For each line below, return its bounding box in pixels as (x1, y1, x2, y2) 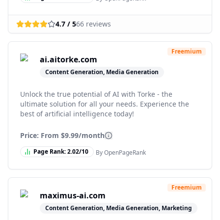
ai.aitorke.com (40, 54, 97, 65)
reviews (84, 19, 111, 28)
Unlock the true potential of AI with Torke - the (20, 89, 172, 99)
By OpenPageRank (96, 148, 146, 157)
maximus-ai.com (40, 190, 106, 201)
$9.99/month (61, 131, 105, 140)
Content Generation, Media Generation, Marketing (45, 204, 192, 212)
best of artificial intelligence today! (20, 109, 134, 118)
